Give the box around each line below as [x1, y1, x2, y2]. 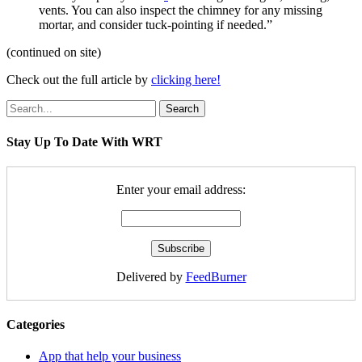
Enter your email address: [116, 182, 246, 196]
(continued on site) [6, 45, 101, 60]
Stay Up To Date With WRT [6, 134, 162, 149]
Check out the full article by [6, 73, 151, 87]
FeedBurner [185, 269, 246, 284]
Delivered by [116, 269, 186, 284]
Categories [6, 318, 65, 332]
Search [166, 103, 199, 116]
